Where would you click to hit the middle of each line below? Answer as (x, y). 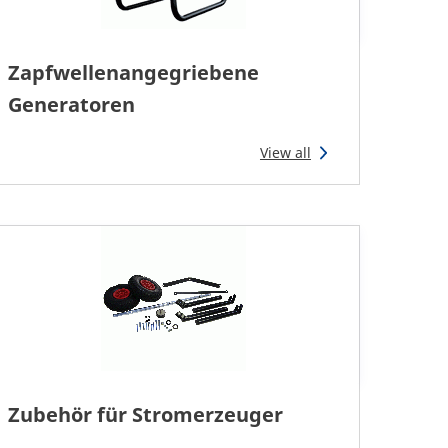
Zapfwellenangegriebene (133, 73)
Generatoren (71, 105)
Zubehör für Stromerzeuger (145, 415)
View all (285, 153)
